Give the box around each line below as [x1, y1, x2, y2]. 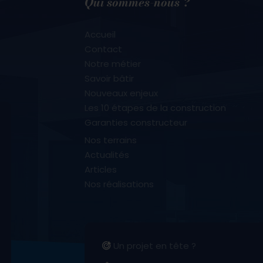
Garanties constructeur [85, 116, 187, 129]
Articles [85, 163, 117, 176]
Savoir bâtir [85, 72, 134, 85]
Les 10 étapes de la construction [85, 101, 226, 114]
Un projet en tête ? [111, 239, 196, 252]
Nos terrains [85, 133, 137, 146]
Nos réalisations [85, 177, 154, 190]
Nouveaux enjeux [85, 86, 158, 99]
